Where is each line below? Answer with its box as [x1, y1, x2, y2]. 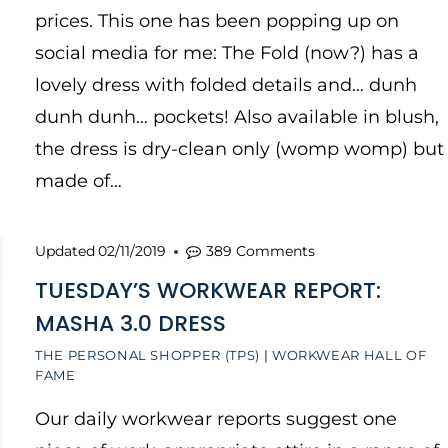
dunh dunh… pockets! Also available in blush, [35, 106, 439, 128]
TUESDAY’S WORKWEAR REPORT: [35, 275, 381, 306]
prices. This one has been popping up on [35, 10, 399, 32]
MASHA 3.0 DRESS [35, 308, 226, 339]
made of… [35, 170, 122, 192]
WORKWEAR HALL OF [271, 347, 427, 363]
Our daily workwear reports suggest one [35, 408, 397, 430]
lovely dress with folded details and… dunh [35, 74, 417, 96]
